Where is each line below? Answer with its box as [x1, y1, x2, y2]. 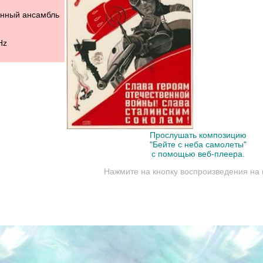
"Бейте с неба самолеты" [149, 140, 247, 150]
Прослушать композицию [149, 130, 247, 140]
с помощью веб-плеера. [151, 149, 245, 159]
